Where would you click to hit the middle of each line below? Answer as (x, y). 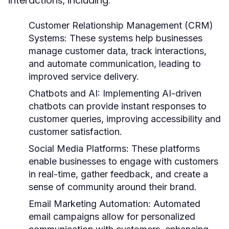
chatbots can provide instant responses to (118, 106)
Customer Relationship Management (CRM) (121, 25)
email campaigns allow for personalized (112, 216)
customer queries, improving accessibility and (125, 119)
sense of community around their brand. (113, 187)
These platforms (164, 148)
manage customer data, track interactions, (118, 51)
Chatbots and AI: (64, 93)
